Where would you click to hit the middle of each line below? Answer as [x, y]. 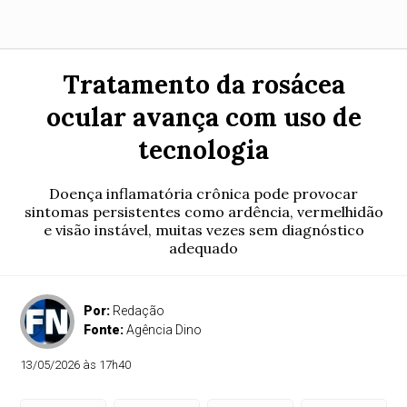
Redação [139, 311]
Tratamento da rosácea [203, 84]
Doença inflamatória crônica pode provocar [203, 194]
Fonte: [105, 330]
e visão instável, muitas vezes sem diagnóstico [203, 230]
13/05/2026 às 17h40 [76, 365]
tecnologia [203, 150]
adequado [203, 248]
